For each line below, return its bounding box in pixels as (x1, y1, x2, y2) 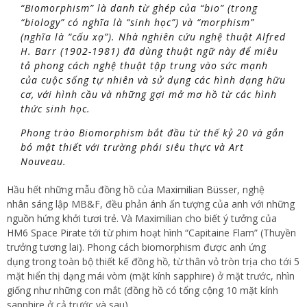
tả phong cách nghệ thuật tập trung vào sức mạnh (21, 59, 268, 73)
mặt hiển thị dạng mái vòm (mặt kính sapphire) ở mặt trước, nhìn (7, 269, 295, 283)
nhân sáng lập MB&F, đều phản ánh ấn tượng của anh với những (7, 197, 295, 211)
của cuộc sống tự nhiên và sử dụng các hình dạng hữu (21, 73, 286, 87)
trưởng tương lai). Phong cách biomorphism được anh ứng (7, 241, 266, 254)
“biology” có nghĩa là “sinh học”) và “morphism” (21, 16, 254, 29)
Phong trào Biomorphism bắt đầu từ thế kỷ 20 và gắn (21, 126, 284, 140)
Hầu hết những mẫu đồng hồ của (7, 183, 156, 197)
